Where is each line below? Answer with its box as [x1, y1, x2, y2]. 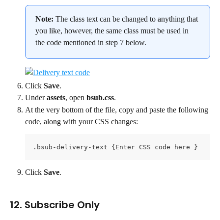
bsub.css [86, 93, 114, 102]
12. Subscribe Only [10, 197, 100, 212]
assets [47, 93, 65, 102]
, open [65, 93, 86, 102]
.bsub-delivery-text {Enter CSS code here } [33, 143, 198, 151]
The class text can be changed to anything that [55, 14, 200, 23]
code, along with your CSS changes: [25, 117, 138, 126]
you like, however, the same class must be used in [35, 26, 191, 35]
